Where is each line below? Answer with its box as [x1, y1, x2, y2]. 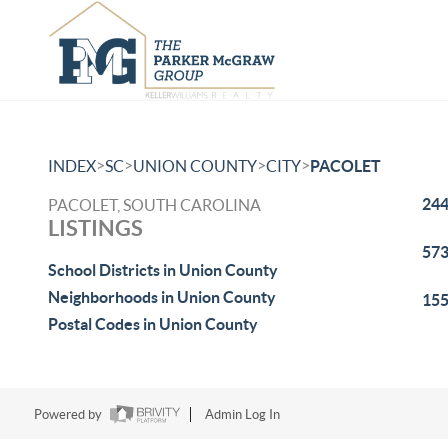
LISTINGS [48, 215, 143, 240]
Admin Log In [204, 407, 280, 423]
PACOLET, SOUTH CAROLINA [48, 196, 261, 214]
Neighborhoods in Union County [48, 288, 276, 306]
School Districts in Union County [48, 261, 278, 279]
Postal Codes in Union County [48, 315, 258, 333]
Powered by [33, 407, 105, 423]
